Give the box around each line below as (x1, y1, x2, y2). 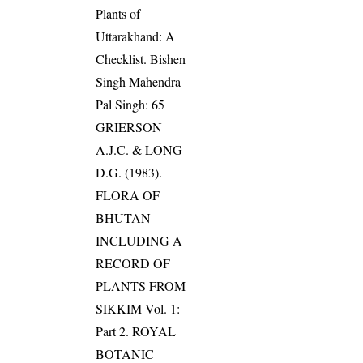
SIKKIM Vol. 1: (96, 300, 181, 318)
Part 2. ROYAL (96, 322, 177, 340)
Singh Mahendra (96, 73, 181, 91)
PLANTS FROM (96, 277, 186, 295)
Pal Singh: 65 (96, 96, 165, 113)
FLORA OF (96, 186, 160, 204)
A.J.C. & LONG (96, 141, 183, 159)
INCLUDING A (96, 232, 183, 250)
